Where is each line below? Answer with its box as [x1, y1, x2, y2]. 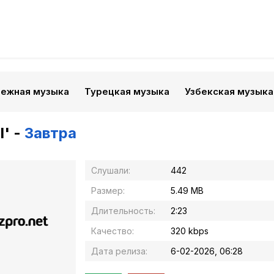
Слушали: [91, 165, 130, 176]
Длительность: [91, 206, 155, 216]
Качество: [91, 226, 134, 236]
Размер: [91, 185, 125, 196]
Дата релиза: [91, 246, 147, 256]
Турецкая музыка [84, 86, 169, 97]
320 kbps [171, 226, 209, 236]
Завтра [24, 124, 76, 142]
